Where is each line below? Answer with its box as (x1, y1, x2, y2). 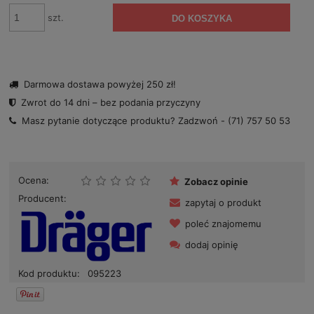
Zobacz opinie (184, 175, 248, 187)
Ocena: (18, 174, 49, 186)
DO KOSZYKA (171, 13, 232, 24)
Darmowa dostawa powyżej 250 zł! (24, 78, 176, 90)
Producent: (18, 192, 67, 204)
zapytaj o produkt (185, 196, 261, 208)
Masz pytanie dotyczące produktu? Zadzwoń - (22, 115, 228, 127)
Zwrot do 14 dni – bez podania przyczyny (21, 97, 200, 109)
